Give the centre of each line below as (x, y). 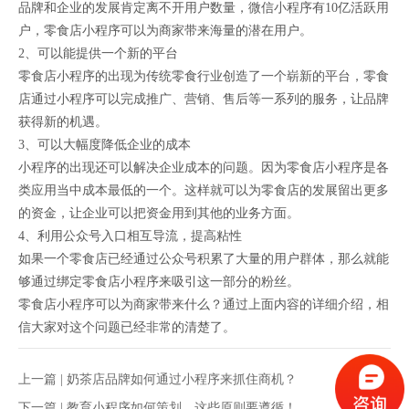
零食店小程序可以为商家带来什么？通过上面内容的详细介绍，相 (204, 304)
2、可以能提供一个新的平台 (98, 53)
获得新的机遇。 (63, 122)
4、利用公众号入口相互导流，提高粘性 (130, 236)
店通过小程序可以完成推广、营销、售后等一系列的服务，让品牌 (204, 99)
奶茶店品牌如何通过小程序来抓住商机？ (182, 379)
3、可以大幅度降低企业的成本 (105, 145)
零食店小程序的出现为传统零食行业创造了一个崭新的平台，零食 (204, 76)
